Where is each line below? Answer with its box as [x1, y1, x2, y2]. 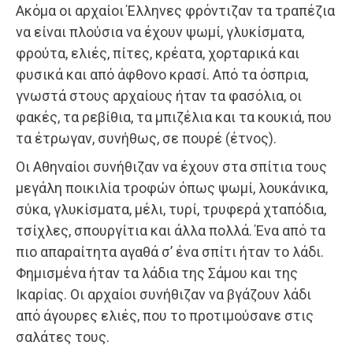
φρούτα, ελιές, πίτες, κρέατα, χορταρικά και [16, 44, 299, 61]
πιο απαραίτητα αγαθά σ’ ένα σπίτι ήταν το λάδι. [16, 243, 324, 260]
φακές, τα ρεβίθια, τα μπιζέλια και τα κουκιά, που [16, 108, 332, 125]
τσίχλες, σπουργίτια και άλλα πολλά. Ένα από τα [16, 221, 325, 239]
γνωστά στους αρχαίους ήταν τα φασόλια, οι [16, 87, 302, 104]
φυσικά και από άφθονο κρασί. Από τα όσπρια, [16, 65, 308, 83]
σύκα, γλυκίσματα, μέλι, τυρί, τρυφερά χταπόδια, [16, 200, 326, 217]
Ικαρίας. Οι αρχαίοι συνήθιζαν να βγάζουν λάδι [16, 285, 311, 303]
